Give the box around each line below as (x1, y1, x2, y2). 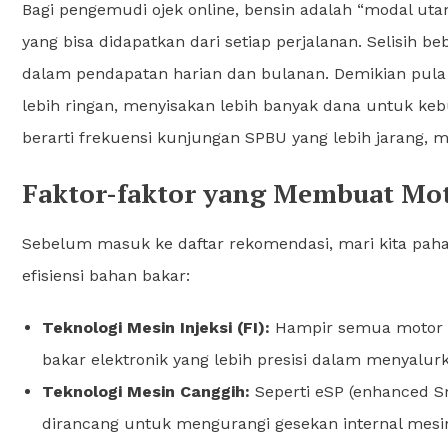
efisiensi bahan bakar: (22, 265, 190, 285)
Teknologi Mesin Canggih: (42, 381, 250, 401)
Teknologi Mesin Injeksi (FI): (42, 317, 270, 337)
